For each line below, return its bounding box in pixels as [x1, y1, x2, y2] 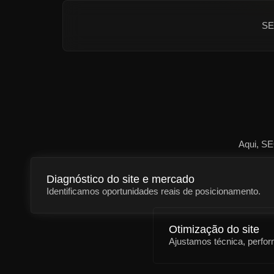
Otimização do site [169, 223, 259, 235]
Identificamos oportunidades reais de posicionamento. [46, 186, 261, 196]
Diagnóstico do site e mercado [46, 173, 194, 185]
